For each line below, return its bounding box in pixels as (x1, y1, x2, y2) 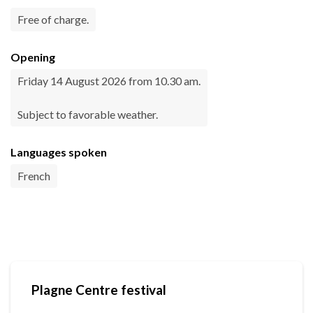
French (17, 169, 50, 183)
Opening (10, 50, 55, 64)
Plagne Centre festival (31, 282, 166, 298)
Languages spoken (10, 145, 107, 159)
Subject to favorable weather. (17, 108, 158, 122)
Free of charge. (17, 13, 89, 27)
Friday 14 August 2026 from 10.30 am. (17, 74, 201, 88)
